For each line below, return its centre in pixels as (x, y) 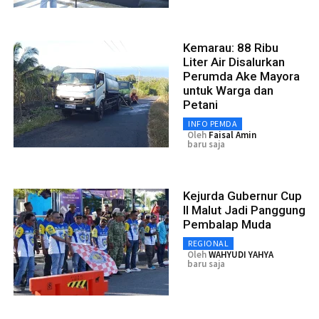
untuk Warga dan (228, 91)
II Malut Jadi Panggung (244, 210)
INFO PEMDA (213, 124)
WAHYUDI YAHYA (241, 255)
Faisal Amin (232, 135)
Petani (200, 105)
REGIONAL (208, 244)
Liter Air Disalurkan (234, 62)
